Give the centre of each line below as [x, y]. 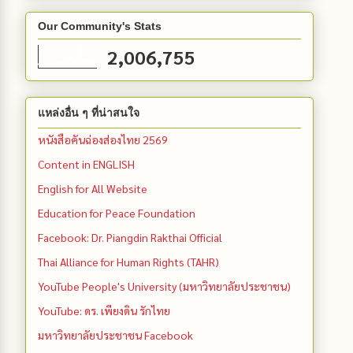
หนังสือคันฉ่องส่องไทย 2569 [103, 140]
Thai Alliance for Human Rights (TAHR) [128, 262]
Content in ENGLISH [86, 164]
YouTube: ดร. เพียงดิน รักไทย [104, 311]
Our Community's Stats [100, 26]
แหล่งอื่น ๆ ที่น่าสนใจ [89, 113]
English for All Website [93, 189]
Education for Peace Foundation [117, 213]
